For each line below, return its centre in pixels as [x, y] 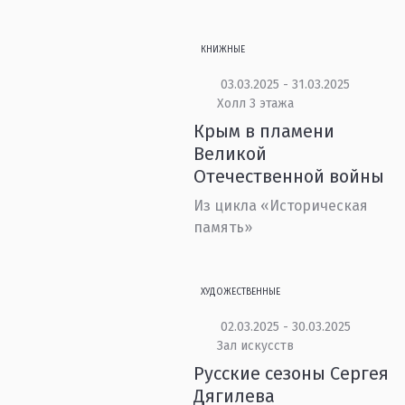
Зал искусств [255, 346]
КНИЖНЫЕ [223, 50]
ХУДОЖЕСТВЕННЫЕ [241, 292]
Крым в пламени [264, 131]
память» [223, 227]
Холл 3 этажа [255, 104]
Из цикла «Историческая [281, 206]
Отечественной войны [289, 176]
